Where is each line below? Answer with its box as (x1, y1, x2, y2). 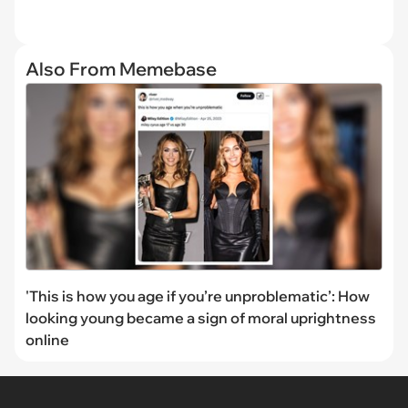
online (25, 330, 69, 349)
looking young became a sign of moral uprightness (25, 308, 376, 327)
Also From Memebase (25, 57, 217, 81)
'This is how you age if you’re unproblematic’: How (25, 286, 370, 305)
